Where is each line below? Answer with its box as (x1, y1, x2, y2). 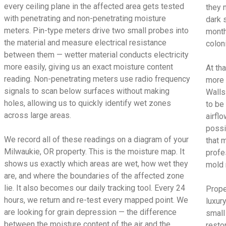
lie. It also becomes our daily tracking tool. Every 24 (4, 183, 186, 193)
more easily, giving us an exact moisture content (4, 62, 174, 72)
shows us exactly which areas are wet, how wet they (4, 159, 189, 168)
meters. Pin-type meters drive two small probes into (4, 26, 189, 35)
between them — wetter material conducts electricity (4, 50, 189, 60)
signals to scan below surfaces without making (4, 86, 170, 96)
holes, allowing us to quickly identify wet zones (4, 98, 172, 108)
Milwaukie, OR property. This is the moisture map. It (4, 147, 185, 156)
